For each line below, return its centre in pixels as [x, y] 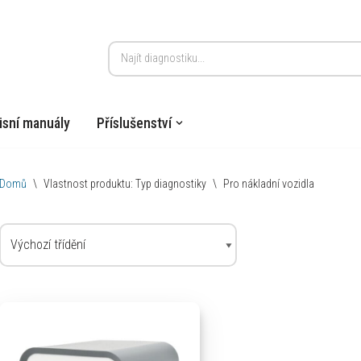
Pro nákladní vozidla [269, 183]
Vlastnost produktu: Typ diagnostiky [125, 183]
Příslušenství [134, 123]
